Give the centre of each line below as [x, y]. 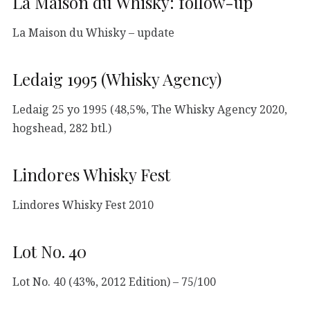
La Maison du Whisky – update [93, 32]
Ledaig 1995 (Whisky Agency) [117, 79]
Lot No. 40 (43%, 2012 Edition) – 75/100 [114, 281]
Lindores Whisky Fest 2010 [83, 204]
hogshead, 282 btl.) [62, 128]
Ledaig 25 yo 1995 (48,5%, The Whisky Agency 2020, [150, 109]
